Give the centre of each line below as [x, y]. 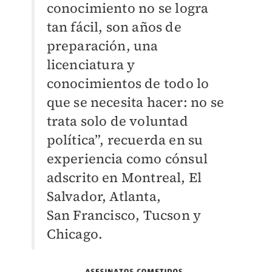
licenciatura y [91, 64]
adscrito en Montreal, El [124, 177]
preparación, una [102, 45]
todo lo [186, 83]
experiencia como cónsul [127, 158]
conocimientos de [105, 83]
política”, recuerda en [117, 139]
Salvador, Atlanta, [104, 196]
